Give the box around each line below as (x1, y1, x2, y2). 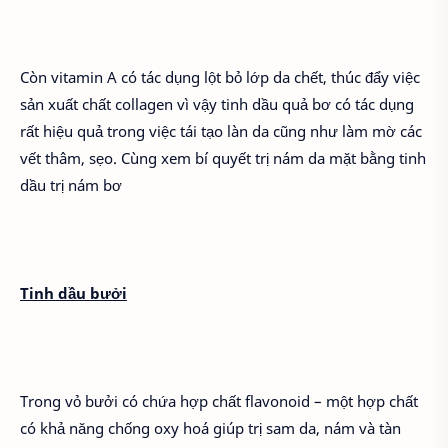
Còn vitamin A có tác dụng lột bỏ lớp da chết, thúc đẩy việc (20, 67, 420, 88)
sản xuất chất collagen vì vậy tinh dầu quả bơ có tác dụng (20, 94, 414, 115)
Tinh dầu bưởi (20, 283, 127, 304)
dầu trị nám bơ (20, 175, 122, 196)
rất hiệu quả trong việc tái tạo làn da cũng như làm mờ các (20, 121, 422, 142)
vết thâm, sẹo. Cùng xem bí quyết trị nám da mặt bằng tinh (20, 148, 426, 169)
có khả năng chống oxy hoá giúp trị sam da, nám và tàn (20, 418, 401, 439)
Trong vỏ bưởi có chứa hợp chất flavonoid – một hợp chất (20, 391, 418, 412)
